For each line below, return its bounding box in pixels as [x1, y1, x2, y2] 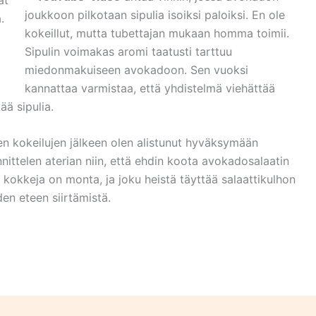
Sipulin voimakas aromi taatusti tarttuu [25, 44, 232, 59]
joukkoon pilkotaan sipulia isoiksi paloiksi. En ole [25, 7, 285, 22]
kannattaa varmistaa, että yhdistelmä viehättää [25, 80, 275, 95]
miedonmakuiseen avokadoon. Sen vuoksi [25, 62, 248, 77]
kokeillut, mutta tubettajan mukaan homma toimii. [25, 25, 289, 40]
